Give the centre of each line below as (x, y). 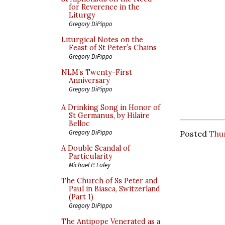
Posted (194, 133)
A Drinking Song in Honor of (111, 107)
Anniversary (89, 80)
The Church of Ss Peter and (109, 181)
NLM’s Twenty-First (97, 72)
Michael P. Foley (90, 165)
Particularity (91, 156)
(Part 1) (81, 197)
